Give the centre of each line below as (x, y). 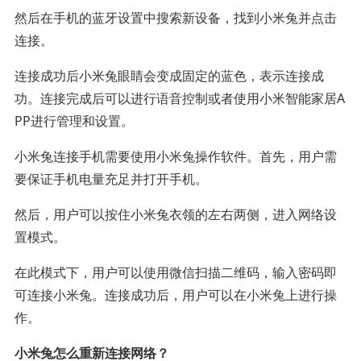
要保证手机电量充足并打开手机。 (111, 178)
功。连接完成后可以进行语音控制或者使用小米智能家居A (179, 98)
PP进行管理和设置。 (74, 120)
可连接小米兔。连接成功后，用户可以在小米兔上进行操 (175, 295)
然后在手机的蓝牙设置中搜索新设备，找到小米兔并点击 (175, 17)
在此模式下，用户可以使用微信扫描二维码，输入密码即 (175, 272)
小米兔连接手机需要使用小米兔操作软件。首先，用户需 (175, 156)
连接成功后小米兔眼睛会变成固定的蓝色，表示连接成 (169, 75)
